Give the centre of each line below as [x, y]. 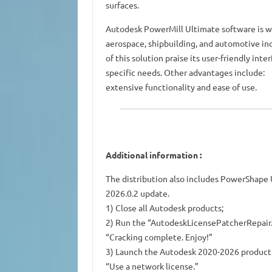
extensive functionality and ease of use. [181, 87]
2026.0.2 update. [137, 193]
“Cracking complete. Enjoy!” [159, 237]
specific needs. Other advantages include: [185, 73]
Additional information [151, 155]
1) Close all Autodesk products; [164, 208]
